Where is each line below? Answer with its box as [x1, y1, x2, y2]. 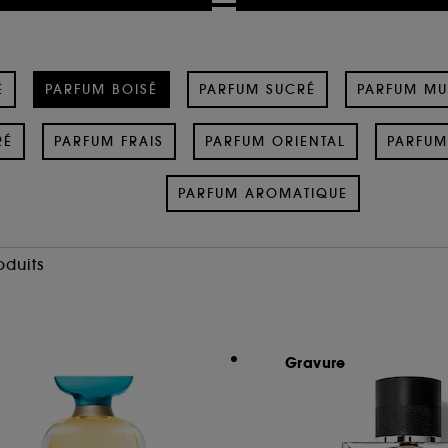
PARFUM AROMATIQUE [177, 184, 348, 202]
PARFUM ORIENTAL [204, 132, 346, 150]
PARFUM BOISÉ [45, 80, 158, 98]
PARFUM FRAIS [53, 132, 164, 150]
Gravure [285, 352, 346, 373]
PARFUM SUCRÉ [199, 80, 316, 98]
